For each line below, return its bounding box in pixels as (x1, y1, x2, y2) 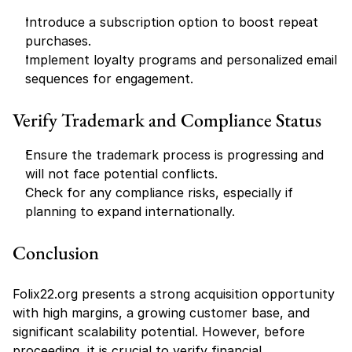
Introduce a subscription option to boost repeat (25, 14, 318, 30)
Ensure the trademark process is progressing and (25, 147, 324, 163)
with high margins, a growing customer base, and (13, 305, 310, 321)
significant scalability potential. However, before (13, 324, 305, 339)
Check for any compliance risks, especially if (25, 185, 293, 200)
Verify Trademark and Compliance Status (13, 108, 321, 132)
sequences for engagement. (25, 71, 193, 86)
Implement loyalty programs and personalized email (25, 52, 337, 68)
